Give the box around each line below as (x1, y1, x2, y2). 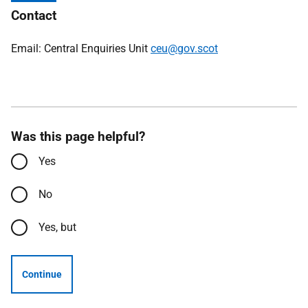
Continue (22, 269, 62, 280)
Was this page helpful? (11, 129, 145, 144)
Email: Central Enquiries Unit (11, 42, 151, 55)
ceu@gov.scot (151, 42, 218, 55)
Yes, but (38, 221, 76, 234)
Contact (11, 8, 56, 23)
